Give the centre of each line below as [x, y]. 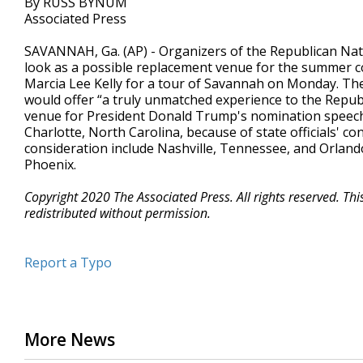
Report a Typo [68, 263]
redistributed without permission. [117, 213]
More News [70, 340]
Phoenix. [50, 164]
